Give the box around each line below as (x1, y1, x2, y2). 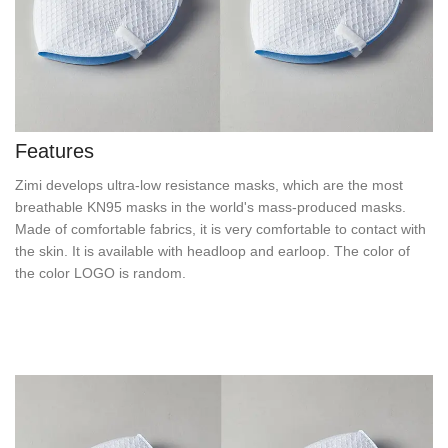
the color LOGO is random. (15, 265, 186, 281)
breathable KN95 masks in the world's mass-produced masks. (15, 199, 406, 215)
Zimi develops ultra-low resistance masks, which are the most (15, 177, 403, 193)
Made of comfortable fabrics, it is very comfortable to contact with (15, 221, 426, 237)
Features (15, 139, 94, 162)
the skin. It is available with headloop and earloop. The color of (15, 243, 410, 259)
